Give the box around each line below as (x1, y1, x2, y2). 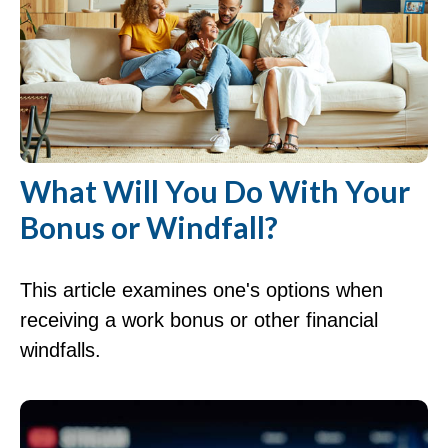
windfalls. (20, 338, 101, 361)
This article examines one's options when (20, 278, 383, 301)
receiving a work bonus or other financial (20, 308, 378, 331)
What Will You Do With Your (20, 172, 410, 209)
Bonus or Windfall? (20, 208, 278, 245)
